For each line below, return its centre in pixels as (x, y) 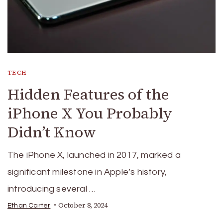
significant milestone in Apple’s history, (87, 172)
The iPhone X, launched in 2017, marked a (94, 155)
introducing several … (52, 189)
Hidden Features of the (88, 94)
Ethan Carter (29, 205)
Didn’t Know (52, 132)
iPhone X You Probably (90, 113)
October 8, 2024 (83, 205)
